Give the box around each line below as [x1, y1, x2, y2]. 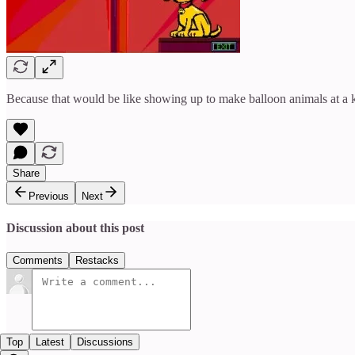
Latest [36, 336, 64, 349]
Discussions [77, 336, 133, 349]
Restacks [75, 254, 119, 267]
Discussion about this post [6, 221, 144, 235]
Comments [13, 254, 63, 267]
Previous [29, 189, 69, 202]
